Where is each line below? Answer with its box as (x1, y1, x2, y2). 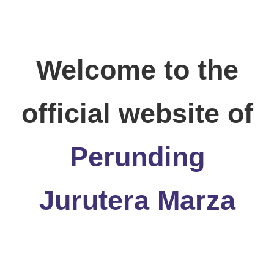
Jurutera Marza (39, 184, 235, 215)
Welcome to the (35, 54, 239, 85)
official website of (21, 97, 253, 128)
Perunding (69, 141, 205, 172)
